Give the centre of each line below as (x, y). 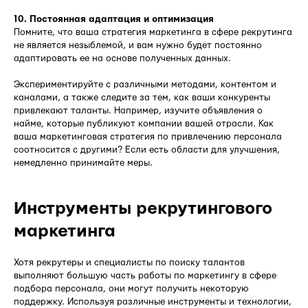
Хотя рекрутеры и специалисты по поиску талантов (129, 262)
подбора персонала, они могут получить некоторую (131, 288)
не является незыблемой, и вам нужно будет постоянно (138, 45)
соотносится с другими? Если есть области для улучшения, (147, 150)
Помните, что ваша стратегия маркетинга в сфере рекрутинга (153, 32)
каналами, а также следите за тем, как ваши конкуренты (142, 97)
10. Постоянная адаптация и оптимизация (114, 19)
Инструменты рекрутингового (143, 208)
